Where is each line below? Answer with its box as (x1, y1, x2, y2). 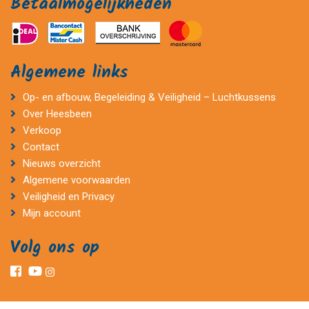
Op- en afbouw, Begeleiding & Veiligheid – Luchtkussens (22, 90, 276, 103)
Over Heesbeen (22, 107, 92, 120)
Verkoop (22, 123, 61, 137)
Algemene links (10, 58, 128, 86)
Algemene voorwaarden (22, 173, 130, 186)
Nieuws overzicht (22, 157, 101, 170)
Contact (22, 140, 59, 153)
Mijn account (22, 206, 81, 219)
